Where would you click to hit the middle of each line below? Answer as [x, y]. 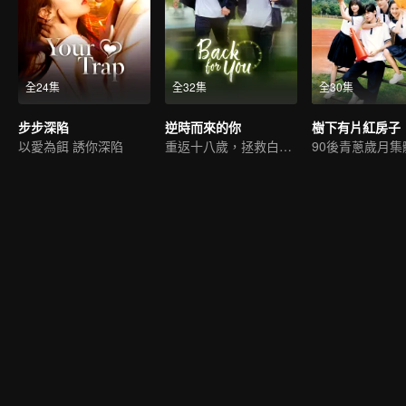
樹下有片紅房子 [356, 127]
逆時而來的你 [203, 127]
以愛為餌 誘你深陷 [71, 146]
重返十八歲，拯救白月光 [285, 146]
